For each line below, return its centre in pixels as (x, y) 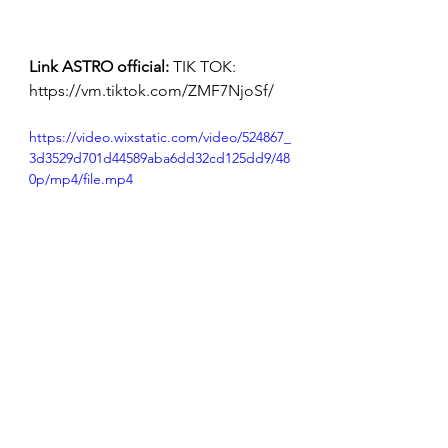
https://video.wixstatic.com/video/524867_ (160, 137)
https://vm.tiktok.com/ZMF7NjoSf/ (151, 91)
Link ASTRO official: (99, 67)
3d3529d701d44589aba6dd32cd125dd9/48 (159, 158)
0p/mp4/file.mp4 (81, 179)
